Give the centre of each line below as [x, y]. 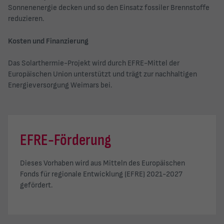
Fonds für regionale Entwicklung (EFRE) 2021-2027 [101, 174]
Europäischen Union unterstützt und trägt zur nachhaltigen [102, 74]
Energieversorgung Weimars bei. [60, 85]
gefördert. [36, 185]
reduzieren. [26, 18]
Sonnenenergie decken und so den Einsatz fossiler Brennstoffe [109, 7]
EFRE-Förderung [65, 140]
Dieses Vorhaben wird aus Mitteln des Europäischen [102, 163]
